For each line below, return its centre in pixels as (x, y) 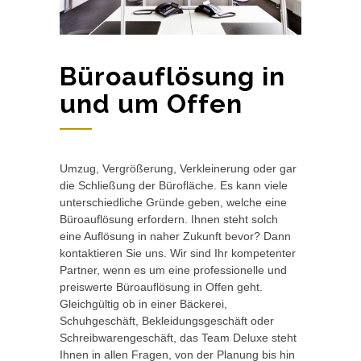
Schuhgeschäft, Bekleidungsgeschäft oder (167, 320)
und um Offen (151, 103)
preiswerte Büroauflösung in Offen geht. (161, 286)
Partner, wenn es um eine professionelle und (173, 270)
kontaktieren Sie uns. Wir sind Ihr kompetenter (178, 253)
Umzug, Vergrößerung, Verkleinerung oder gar (178, 168)
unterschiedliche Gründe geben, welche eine (173, 202)
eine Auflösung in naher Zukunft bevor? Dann (175, 236)
